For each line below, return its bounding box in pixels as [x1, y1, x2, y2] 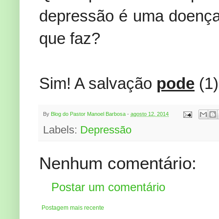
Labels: [43, 124, 80, 136]
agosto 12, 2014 [131, 111, 169, 117]
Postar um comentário [51, 180, 165, 194]
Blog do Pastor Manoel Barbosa [51, 111, 126, 117]
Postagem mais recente [42, 204, 104, 212]
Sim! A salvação [39, 74, 156, 93]
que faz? [39, 29, 105, 48]
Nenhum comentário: [39, 153, 197, 173]
